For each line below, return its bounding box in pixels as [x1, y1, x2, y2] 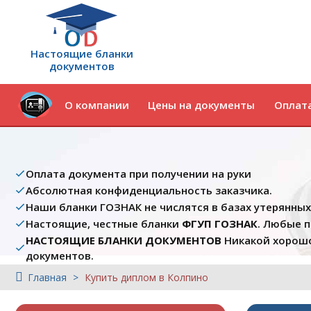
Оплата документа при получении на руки [26, 167, 251, 180]
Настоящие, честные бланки [26, 217, 182, 230]
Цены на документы [148, 98, 255, 112]
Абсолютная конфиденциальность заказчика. [26, 183, 272, 197]
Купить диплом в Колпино [85, 271, 208, 284]
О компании [64, 98, 129, 112]
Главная [28, 271, 67, 284]
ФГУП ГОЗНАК [182, 217, 258, 230]
